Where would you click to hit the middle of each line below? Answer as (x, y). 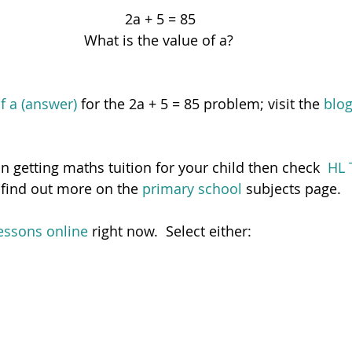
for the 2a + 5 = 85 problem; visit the (200, 104)
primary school (194, 189)
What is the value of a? (160, 40)
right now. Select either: (170, 231)
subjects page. (297, 189)
